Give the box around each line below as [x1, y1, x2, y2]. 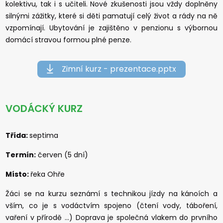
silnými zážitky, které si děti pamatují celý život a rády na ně [5, 10, 218, 21]
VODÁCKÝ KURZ [5, 101, 83, 115]
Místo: [5, 169, 31, 179]
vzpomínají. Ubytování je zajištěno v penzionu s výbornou [5, 22, 218, 33]
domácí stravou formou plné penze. [5, 34, 132, 45]
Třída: [5, 130, 30, 140]
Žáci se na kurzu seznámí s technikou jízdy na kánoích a [5, 188, 218, 199]
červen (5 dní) [36, 149, 89, 160]
